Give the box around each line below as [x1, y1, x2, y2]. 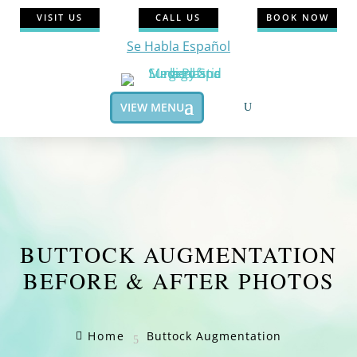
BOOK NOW [265, 11, 329, 24]
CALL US [155, 11, 202, 24]
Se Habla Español [126, 37, 230, 55]
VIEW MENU [120, 99, 184, 115]
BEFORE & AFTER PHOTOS [22, 265, 335, 296]
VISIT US [36, 11, 83, 24]
